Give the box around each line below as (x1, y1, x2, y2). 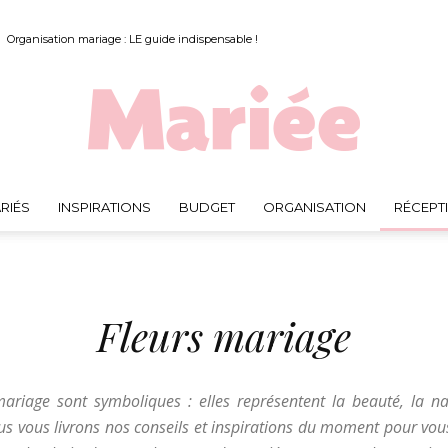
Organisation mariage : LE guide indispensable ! (7, 32, 258, 46)
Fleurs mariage (97, 309, 351, 362)
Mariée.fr (223, 219, 284, 238)
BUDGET (178, 199, 235, 215)
